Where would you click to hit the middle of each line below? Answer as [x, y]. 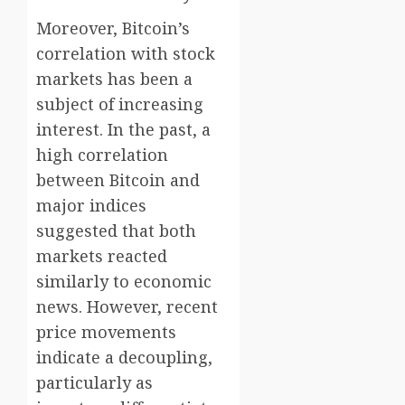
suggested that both [116, 231]
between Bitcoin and [118, 180]
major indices [91, 206]
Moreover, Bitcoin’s [113, 28]
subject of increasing [120, 104]
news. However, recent [127, 307]
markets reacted [102, 256]
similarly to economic [124, 282]
